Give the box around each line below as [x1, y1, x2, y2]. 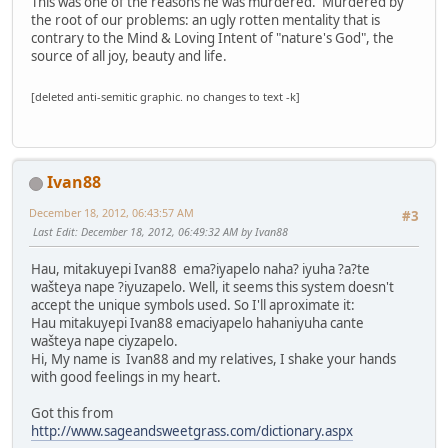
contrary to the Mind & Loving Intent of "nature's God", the [31, 29, 394, 48]
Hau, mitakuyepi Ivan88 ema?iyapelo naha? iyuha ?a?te [31, 260, 370, 279]
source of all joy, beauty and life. [31, 47, 227, 66]
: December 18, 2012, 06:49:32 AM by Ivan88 [75, 224, 288, 240]
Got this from [31, 404, 113, 423]
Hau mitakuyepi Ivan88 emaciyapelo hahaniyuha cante [31, 314, 367, 333]
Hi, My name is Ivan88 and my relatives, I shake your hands [31, 350, 396, 369]
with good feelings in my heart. [31, 368, 221, 387]
